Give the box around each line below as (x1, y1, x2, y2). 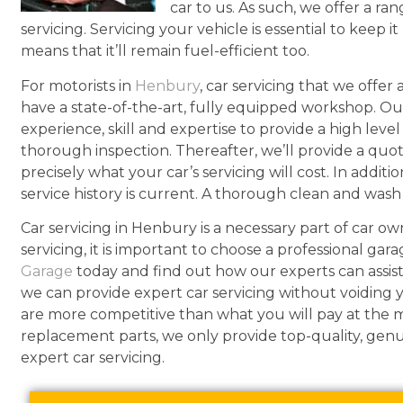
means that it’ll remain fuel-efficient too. (21, 42, 310, 60)
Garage (21, 263, 74, 281)
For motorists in (21, 76, 136, 94)
